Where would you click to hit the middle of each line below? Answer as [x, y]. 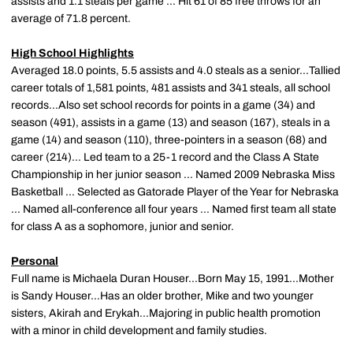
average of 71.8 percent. [71, 19]
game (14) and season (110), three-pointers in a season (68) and [169, 140]
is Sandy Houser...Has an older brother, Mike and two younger [162, 296]
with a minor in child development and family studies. [139, 331]
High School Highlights [72, 53]
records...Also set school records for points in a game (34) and [163, 105]
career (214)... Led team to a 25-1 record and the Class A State [165, 157]
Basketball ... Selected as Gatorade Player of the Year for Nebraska [175, 192]
